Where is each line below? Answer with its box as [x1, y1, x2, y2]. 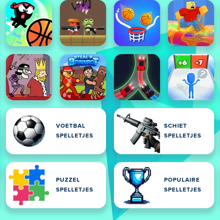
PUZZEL [56, 177, 80, 183]
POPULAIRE [164, 177, 200, 183]
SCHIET [164, 123, 187, 129]
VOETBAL [56, 123, 85, 129]
